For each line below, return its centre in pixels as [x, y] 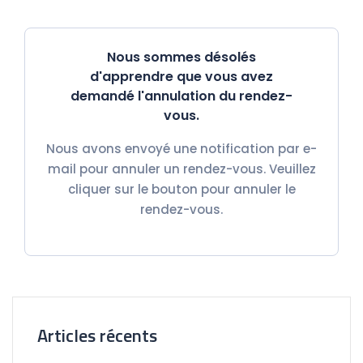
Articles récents [97, 336]
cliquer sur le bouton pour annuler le [181, 190]
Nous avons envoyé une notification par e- [181, 149]
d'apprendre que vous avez [181, 77]
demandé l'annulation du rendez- [181, 96]
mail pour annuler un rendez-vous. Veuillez [181, 169]
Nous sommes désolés [181, 58]
